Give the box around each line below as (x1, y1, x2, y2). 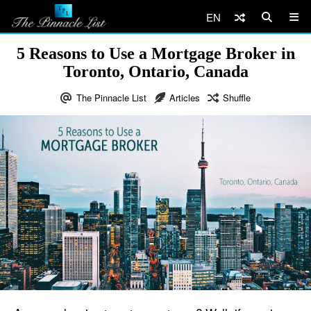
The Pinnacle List (76, 91, 146, 104)
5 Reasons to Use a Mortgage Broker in (16, 44, 295, 62)
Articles (169, 91, 200, 104)
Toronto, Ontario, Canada (62, 62, 249, 81)
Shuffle (223, 91, 251, 104)
